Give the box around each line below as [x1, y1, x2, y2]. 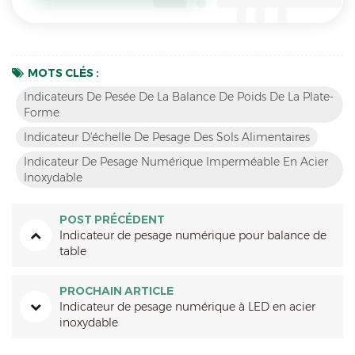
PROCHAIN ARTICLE [59, 283, 174, 298]
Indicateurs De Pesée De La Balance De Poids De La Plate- [24, 89, 334, 104]
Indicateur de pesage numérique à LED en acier [59, 299, 315, 314]
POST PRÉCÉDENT [59, 212, 165, 227]
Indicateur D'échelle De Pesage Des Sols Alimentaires [24, 129, 310, 144]
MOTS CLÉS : [28, 65, 99, 80]
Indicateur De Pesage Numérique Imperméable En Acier [24, 154, 328, 169]
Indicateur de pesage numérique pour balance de [59, 227, 326, 242]
